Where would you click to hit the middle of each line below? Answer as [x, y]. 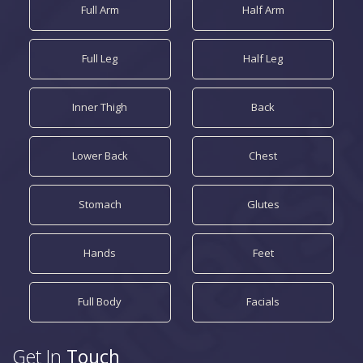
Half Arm [263, 10]
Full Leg [100, 58]
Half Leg [263, 58]
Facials [263, 301]
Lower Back [100, 156]
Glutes [263, 204]
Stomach [100, 204]
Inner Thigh [100, 107]
